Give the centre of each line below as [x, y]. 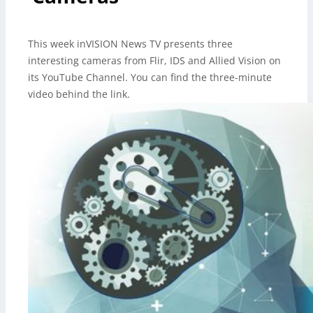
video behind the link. [79, 94]
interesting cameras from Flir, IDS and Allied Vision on [154, 60]
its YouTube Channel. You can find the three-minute [150, 77]
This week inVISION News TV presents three [130, 44]
